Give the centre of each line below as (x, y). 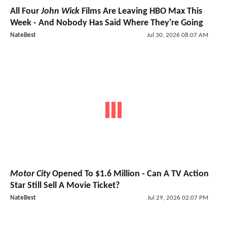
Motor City (30, 174)
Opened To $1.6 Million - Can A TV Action (129, 174)
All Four (26, 11)
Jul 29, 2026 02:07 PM (178, 198)
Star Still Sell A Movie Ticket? (65, 186)
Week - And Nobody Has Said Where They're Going (107, 23)
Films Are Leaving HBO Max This (141, 11)
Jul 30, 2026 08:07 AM (177, 35)
